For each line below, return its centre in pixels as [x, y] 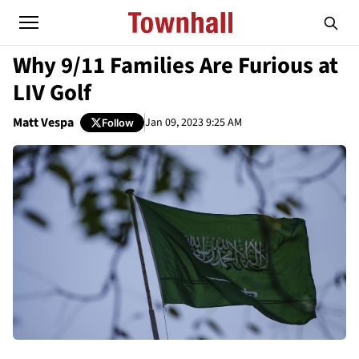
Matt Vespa [43, 123]
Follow [118, 122]
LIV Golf [52, 93]
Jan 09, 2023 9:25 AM [194, 122]
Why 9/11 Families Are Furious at [175, 66]
